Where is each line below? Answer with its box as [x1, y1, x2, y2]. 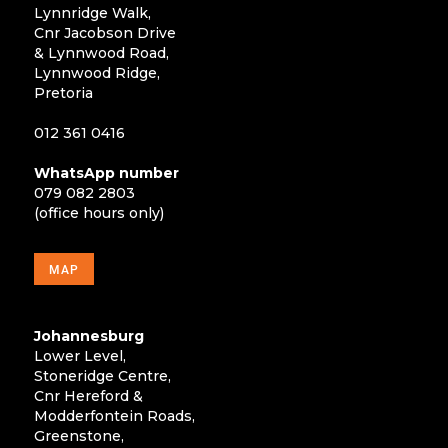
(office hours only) [34, 204, 164, 223]
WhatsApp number [34, 164, 179, 183]
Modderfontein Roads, [34, 407, 195, 426]
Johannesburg [34, 327, 144, 346]
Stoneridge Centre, [34, 367, 171, 386]
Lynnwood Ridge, [34, 64, 160, 83]
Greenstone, [34, 427, 124, 446]
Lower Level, [34, 347, 126, 366]
